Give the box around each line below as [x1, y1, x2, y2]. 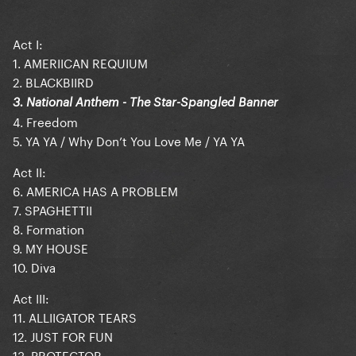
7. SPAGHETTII [13, 199, 92, 219]
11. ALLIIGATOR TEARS [13, 307, 137, 327]
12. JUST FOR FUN [13, 326, 113, 346]
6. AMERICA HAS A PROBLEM [13, 180, 178, 200]
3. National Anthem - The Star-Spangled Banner [13, 95, 278, 110]
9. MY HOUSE [13, 238, 88, 257]
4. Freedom [13, 111, 78, 131]
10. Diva [13, 257, 56, 277]
